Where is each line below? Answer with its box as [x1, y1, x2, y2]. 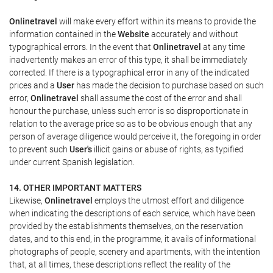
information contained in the [9, 29, 118, 39]
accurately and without [149, 29, 238, 39]
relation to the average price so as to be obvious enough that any [9, 118, 252, 129]
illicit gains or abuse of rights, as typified [92, 144, 244, 154]
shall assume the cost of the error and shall [79, 93, 242, 103]
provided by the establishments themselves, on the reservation [9, 221, 243, 231]
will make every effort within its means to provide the [57, 16, 256, 26]
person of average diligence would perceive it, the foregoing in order [9, 131, 261, 141]
